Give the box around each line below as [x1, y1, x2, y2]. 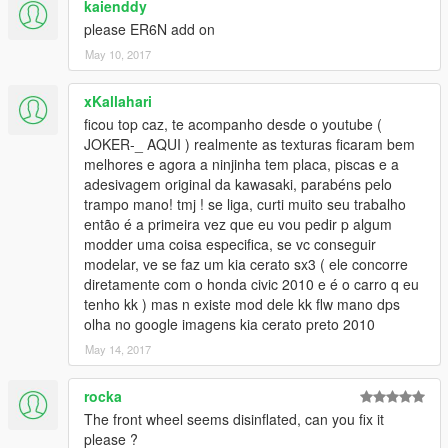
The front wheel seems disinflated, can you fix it [84, 409, 384, 429]
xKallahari [84, 91, 152, 111]
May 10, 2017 [85, 46, 151, 62]
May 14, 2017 [85, 341, 151, 357]
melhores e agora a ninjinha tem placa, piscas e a [84, 154, 399, 174]
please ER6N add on [84, 19, 215, 39]
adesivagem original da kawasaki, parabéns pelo [84, 174, 392, 194]
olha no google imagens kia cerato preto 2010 [84, 314, 375, 334]
